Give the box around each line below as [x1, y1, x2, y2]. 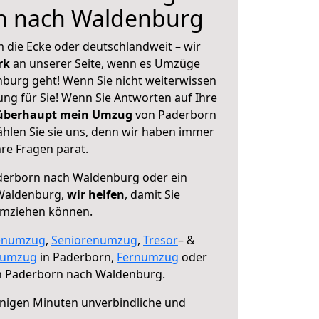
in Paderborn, [37, 249, 117, 265]
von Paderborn [132, 107, 216, 122]
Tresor [143, 232, 178, 248]
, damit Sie [125, 187, 180, 202]
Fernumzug [117, 249, 179, 265]
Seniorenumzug [51, 232, 137, 248]
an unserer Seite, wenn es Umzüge [13, 56, 200, 71]
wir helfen [67, 187, 125, 202]
